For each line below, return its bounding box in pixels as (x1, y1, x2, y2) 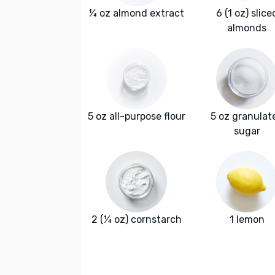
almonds (227, 22, 266, 34)
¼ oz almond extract (88, 7, 184, 20)
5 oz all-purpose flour (87, 110, 185, 123)
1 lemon (229, 214, 265, 226)
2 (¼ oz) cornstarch (91, 214, 182, 226)
